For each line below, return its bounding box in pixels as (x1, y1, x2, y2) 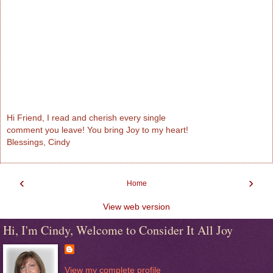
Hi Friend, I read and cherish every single (7, 112, 166, 122)
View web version (103, 202, 170, 212)
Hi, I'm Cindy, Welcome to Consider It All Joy (3, 222, 233, 239)
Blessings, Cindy (7, 136, 70, 147)
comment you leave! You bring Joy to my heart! (7, 124, 188, 135)
